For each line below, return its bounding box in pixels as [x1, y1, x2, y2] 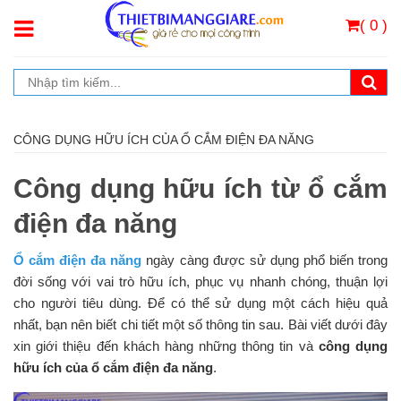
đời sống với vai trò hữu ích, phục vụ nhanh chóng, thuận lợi [13, 273, 388, 289]
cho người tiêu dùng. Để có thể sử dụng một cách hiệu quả [13, 294, 388, 311]
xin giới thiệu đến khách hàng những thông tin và [13, 337, 319, 354]
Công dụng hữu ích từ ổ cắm [13, 173, 388, 203]
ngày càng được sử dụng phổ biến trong [141, 252, 388, 268]
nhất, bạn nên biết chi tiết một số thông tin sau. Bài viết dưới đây [13, 316, 388, 332]
